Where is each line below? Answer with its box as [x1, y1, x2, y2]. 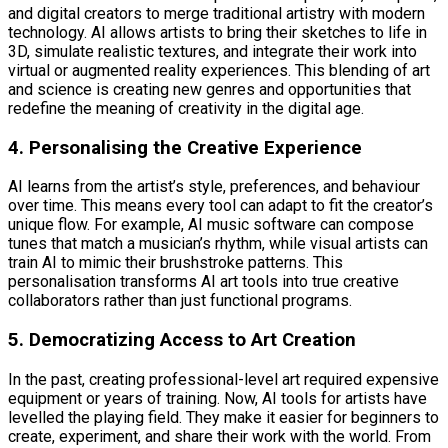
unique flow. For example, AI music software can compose [8, 215, 414, 235]
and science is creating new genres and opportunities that [8, 80, 411, 99]
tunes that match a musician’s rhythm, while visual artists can [8, 234, 428, 254]
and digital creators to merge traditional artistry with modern [8, 4, 425, 23]
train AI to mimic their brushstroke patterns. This [8, 253, 343, 273]
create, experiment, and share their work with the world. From [8, 426, 431, 446]
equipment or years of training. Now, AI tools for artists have [8, 388, 427, 408]
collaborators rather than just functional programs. [8, 291, 352, 311]
